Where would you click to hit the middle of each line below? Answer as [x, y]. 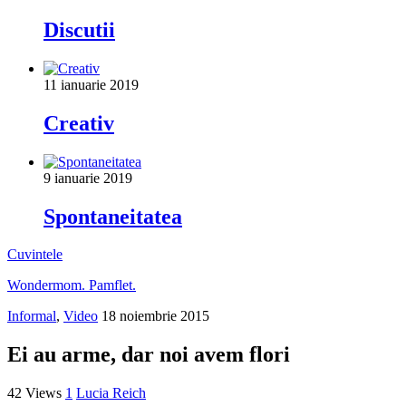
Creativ [79, 123]
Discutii [79, 29]
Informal [32, 316]
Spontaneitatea [113, 216]
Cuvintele [35, 255]
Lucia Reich [111, 393]
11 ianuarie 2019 [91, 84]
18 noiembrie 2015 [155, 316]
